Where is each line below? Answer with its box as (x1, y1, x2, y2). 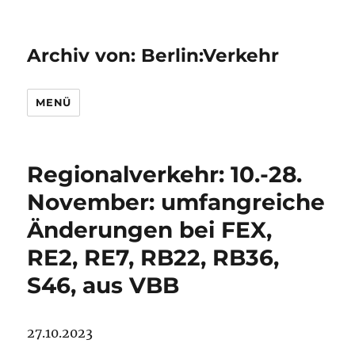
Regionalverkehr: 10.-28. (27, 161, 303, 188)
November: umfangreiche (27, 189, 326, 216)
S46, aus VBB (27, 272, 180, 299)
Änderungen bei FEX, (27, 216, 273, 243)
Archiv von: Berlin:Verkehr (27, 44, 280, 67)
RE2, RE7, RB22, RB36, (27, 244, 280, 271)
